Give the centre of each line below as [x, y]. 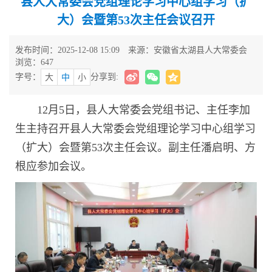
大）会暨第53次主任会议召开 [136, 20]
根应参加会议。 [53, 166]
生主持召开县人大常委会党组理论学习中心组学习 [135, 129]
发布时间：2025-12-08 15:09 [67, 50]
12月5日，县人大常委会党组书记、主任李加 [144, 110]
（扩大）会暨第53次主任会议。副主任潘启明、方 [135, 148]
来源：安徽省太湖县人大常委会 [188, 50]
